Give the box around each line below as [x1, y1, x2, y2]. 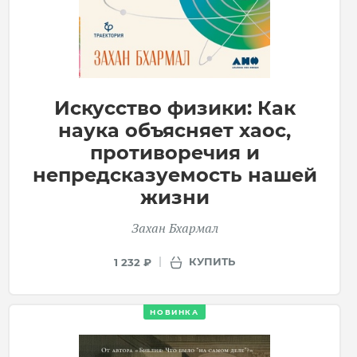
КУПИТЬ [189, 255, 235, 269]
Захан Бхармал [131, 218, 218, 237]
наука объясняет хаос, [58, 118, 291, 142]
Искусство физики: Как [53, 96, 296, 120]
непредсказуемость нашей [32, 163, 317, 186]
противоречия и [89, 140, 260, 164]
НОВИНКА [150, 307, 199, 316]
